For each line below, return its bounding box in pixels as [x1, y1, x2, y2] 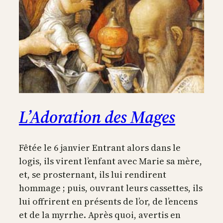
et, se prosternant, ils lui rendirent [19, 168, 166, 181]
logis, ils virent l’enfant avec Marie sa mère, [19, 155, 202, 168]
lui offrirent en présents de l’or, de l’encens [19, 195, 198, 208]
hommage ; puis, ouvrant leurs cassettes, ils [19, 182, 203, 195]
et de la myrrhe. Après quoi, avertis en [19, 209, 181, 222]
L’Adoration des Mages [19, 106, 175, 129]
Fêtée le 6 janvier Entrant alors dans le [19, 141, 181, 154]
